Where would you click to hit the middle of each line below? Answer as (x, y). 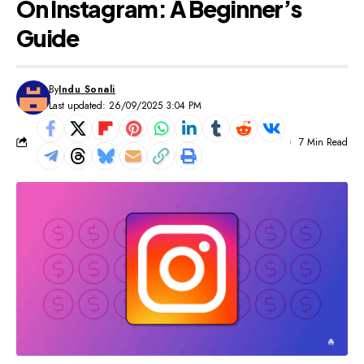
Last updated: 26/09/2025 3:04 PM (126, 105)
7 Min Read (323, 142)
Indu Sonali (87, 89)
